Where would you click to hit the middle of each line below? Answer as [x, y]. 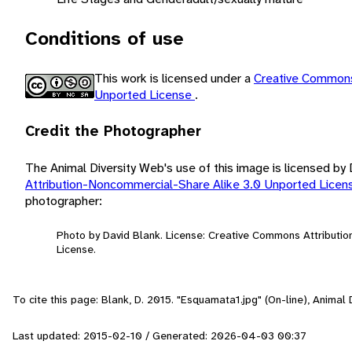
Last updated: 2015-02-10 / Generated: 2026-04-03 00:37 [159, 335]
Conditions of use [104, 38]
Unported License [145, 94]
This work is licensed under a [174, 78]
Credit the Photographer [113, 131]
